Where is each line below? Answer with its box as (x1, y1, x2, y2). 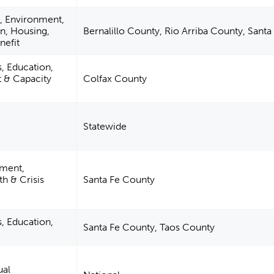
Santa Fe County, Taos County (83, 221, 215, 234)
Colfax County (83, 73, 147, 85)
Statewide (83, 120, 127, 133)
